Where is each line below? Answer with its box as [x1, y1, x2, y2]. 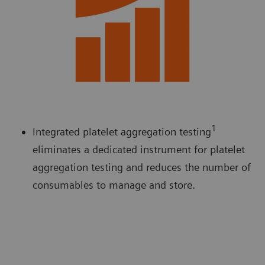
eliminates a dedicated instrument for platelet [33, 143, 245, 156]
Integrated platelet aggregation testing [33, 125, 211, 138]
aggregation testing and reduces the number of [33, 161, 251, 174]
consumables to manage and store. [33, 179, 195, 192]
